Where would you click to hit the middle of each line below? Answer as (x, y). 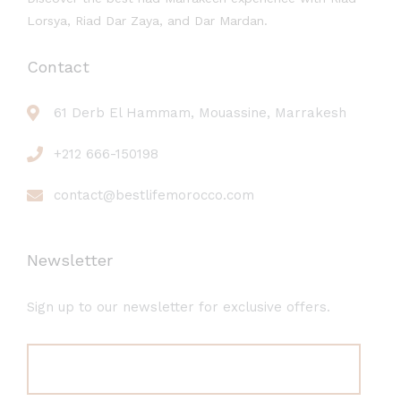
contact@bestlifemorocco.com (154, 196)
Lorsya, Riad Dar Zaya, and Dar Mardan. (147, 21)
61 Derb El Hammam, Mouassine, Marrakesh (200, 113)
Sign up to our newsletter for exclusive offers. (179, 307)
